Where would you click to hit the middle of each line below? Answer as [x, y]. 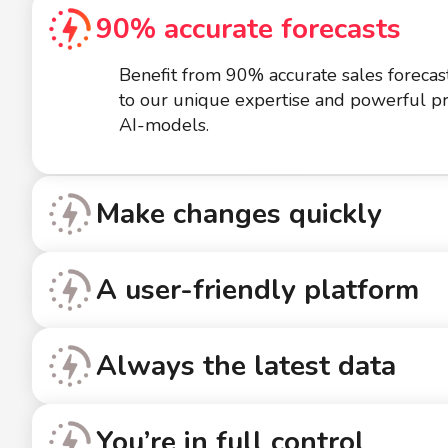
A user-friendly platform [257, 290]
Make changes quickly [239, 214]
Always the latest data [246, 366]
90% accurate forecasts [248, 29]
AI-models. [164, 125]
